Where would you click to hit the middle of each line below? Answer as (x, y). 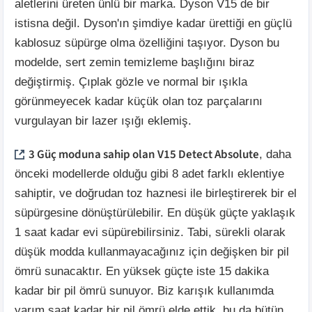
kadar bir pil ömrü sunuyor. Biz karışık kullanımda (144, 290)
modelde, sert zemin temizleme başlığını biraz (135, 62)
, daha (275, 154)
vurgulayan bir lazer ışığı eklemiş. (103, 120)
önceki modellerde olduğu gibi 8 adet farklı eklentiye (149, 173)
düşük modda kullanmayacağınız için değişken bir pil (152, 251)
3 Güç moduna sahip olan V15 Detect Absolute (144, 154)
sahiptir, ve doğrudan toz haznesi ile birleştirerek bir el (156, 193)
